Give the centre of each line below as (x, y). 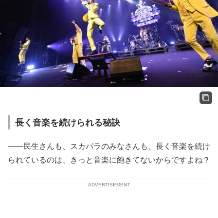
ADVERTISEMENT (109, 184)
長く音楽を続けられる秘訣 (68, 122)
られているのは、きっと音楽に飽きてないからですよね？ (109, 160)
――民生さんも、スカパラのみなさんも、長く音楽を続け (109, 146)
